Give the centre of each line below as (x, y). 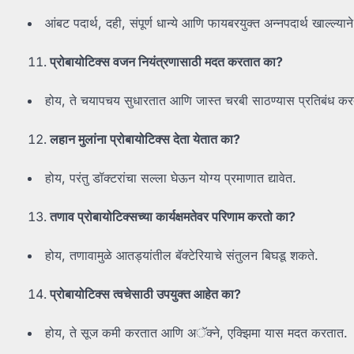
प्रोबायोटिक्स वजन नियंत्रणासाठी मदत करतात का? (166, 62)
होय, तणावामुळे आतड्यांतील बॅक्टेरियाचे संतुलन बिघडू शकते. (182, 256)
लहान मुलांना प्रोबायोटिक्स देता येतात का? (145, 139)
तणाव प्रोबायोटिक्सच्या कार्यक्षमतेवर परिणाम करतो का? (173, 217)
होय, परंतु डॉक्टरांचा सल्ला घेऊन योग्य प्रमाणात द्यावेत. (171, 178)
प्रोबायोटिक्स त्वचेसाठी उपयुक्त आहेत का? (145, 294)
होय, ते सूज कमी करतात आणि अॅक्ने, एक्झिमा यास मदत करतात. (196, 333)
